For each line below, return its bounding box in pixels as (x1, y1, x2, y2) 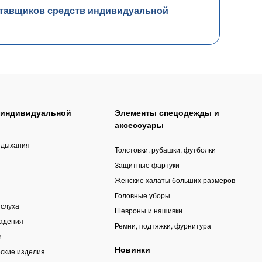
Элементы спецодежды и (114, 106, 219, 119)
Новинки (114, 243, 150, 256)
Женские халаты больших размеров (114, 175, 235, 185)
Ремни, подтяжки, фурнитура (114, 220, 211, 231)
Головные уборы (114, 190, 170, 201)
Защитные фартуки (114, 160, 180, 170)
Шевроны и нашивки (114, 205, 182, 216)
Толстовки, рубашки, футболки (114, 144, 216, 155)
